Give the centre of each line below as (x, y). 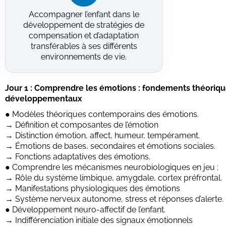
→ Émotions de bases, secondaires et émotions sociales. (110, 146)
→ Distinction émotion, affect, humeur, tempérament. (102, 135)
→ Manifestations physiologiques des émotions (93, 188)
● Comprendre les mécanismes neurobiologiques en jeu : (112, 167)
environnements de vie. (84, 56)
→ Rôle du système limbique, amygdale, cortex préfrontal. (114, 178)
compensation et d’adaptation (84, 35)
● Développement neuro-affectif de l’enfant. (85, 209)
